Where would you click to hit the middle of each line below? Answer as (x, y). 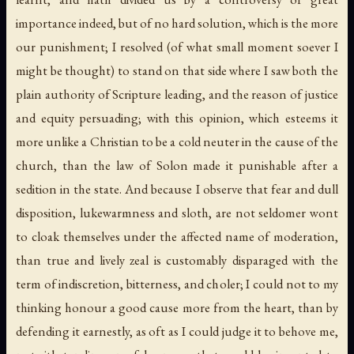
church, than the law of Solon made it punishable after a (177, 166)
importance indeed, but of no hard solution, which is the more (177, 23)
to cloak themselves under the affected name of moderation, (177, 237)
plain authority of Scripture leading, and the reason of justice (177, 94)
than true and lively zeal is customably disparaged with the (177, 260)
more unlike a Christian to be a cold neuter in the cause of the (177, 142)
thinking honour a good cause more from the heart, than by (177, 308)
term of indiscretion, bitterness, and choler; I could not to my (177, 284)
